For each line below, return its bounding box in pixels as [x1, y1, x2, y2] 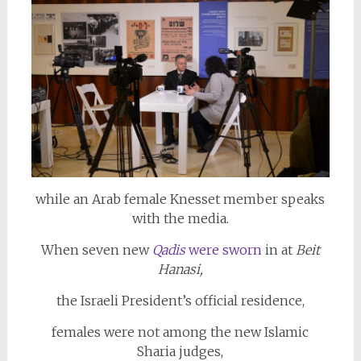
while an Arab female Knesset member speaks [35, 190, 326, 207]
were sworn [185, 241, 262, 258]
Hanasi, [157, 260, 203, 277]
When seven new [40, 241, 152, 258]
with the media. [131, 210, 229, 226]
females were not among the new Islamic [52, 323, 309, 340]
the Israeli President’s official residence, [56, 292, 305, 309]
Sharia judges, [137, 342, 224, 359]
